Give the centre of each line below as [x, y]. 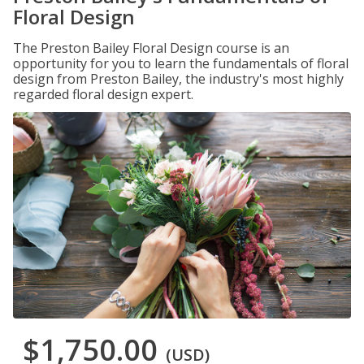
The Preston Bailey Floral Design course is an [151, 48]
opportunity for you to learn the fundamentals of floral [181, 63]
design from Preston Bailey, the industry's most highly [178, 79]
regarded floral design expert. [103, 94]
